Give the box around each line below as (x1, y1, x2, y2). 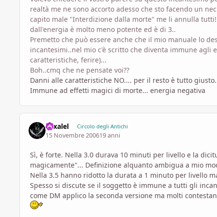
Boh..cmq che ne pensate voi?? (30, 65, 129, 75)
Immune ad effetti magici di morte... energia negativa (30, 86, 205, 95)
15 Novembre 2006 (46, 131, 100, 139)
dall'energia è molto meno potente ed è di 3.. (30, 25, 176, 34)
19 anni (99, 131, 121, 139)
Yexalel (46, 122, 69, 131)
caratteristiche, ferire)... (30, 55, 107, 65)
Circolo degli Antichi (77, 123, 128, 130)
